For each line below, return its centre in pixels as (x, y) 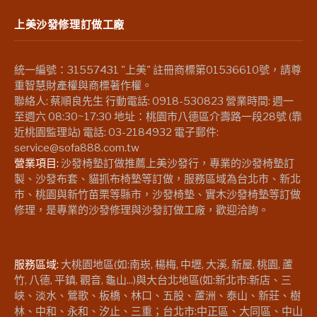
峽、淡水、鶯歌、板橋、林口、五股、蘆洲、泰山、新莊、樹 (157, 295)
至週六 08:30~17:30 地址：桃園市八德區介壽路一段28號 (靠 (158, 116)
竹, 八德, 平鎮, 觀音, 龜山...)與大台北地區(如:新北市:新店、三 (153, 280)
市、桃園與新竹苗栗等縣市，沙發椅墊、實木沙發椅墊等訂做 (157, 194)
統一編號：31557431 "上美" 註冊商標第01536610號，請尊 (158, 70)
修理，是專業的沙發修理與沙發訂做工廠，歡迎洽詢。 (142, 210)
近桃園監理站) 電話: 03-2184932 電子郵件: (116, 132)
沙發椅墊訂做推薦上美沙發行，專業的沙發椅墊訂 (178, 163)
